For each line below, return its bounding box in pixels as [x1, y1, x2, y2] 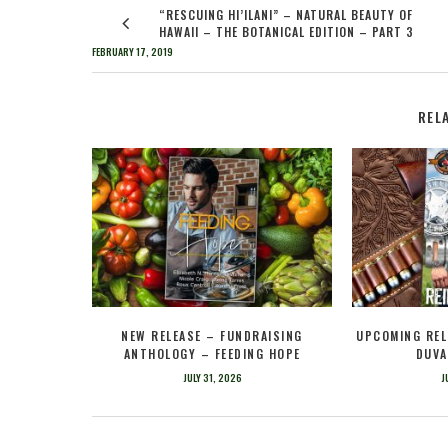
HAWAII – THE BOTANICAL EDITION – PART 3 [159, 22, 414, 40]
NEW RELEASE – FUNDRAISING [121, 326, 303, 344]
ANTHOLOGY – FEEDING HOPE [123, 344, 301, 362]
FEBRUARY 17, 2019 [92, 43, 173, 59]
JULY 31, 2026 [182, 369, 242, 385]
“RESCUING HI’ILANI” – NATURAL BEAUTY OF [159, 5, 413, 23]
